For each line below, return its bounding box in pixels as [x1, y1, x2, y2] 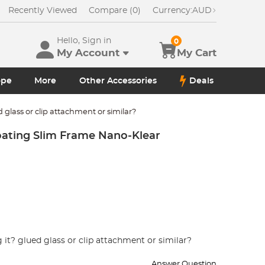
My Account [56, 49, 119, 58]
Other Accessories [79, 76, 157, 85]
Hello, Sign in [56, 37, 111, 45]
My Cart [176, 49, 216, 58]
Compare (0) [88, 7, 141, 15]
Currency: [152, 7, 192, 15]
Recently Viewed [8, 7, 77, 15]
